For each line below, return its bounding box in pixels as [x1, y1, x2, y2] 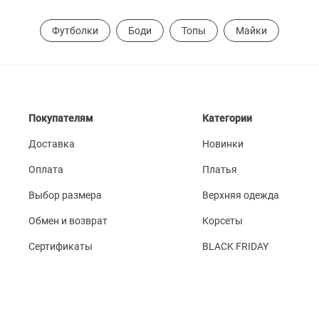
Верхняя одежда [202, 189, 280, 201]
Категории [202, 112, 253, 124]
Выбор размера [28, 189, 103, 201]
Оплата [28, 163, 64, 175]
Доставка [28, 137, 75, 150]
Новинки [202, 137, 244, 150]
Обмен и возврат [28, 214, 108, 226]
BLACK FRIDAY [202, 240, 269, 252]
